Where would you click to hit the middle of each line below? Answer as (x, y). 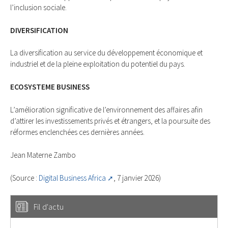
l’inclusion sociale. (38, 7)
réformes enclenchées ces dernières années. (77, 132)
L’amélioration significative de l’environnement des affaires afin (106, 110)
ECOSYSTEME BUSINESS (50, 87)
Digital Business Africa (72, 178)
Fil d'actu (49, 207)
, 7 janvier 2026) (137, 178)
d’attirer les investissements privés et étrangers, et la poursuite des (110, 121)
